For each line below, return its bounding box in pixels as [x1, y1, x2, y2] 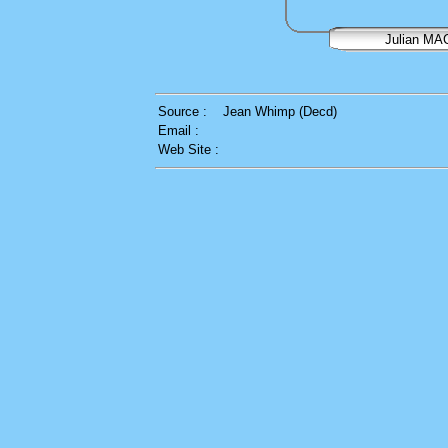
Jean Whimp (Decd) [223, 104, 337, 119]
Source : [158, 104, 207, 119]
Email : [158, 123, 199, 138]
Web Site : [158, 142, 219, 157]
